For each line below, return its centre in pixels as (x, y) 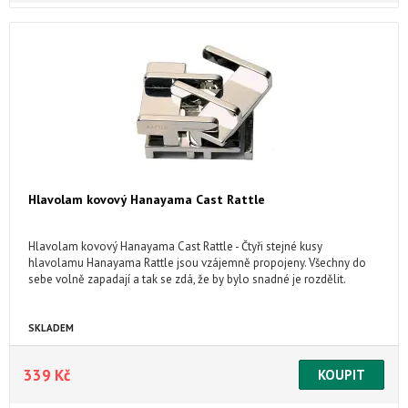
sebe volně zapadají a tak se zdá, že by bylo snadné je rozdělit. (187, 279)
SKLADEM (51, 328)
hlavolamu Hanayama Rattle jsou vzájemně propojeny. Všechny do (197, 263)
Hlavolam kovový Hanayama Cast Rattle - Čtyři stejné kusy (175, 246)
